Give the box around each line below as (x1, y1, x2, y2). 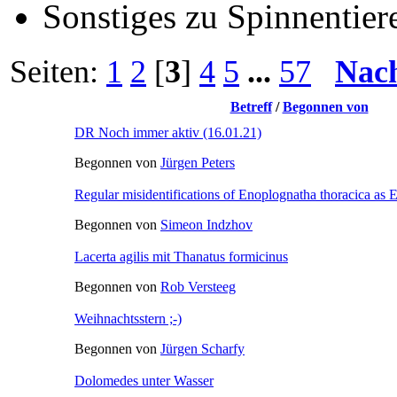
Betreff (230, 98, 272, 114)
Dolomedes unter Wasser (74, 372, 214, 388)
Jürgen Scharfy (160, 340, 245, 356)
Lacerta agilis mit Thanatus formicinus (74, 248, 288, 264)
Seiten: (10, 53, 106, 90)
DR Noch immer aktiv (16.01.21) (74, 124, 261, 140)
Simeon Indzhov (160, 216, 253, 232)
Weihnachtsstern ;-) (74, 310, 182, 326)
